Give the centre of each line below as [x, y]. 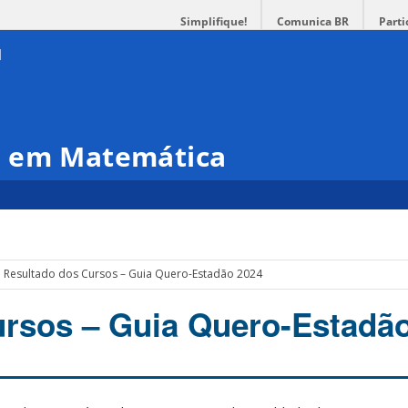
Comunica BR [313, 21]
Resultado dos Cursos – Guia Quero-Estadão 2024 [133, 274]
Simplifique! [214, 21]
